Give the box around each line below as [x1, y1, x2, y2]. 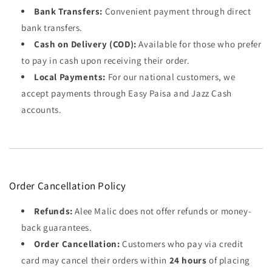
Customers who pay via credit [120, 238, 243, 250]
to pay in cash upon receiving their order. [21, 55, 190, 66]
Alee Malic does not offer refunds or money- [72, 205, 252, 217]
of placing [206, 254, 251, 266]
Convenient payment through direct [103, 5, 251, 17]
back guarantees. [21, 222, 92, 233]
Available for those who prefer [136, 38, 262, 50]
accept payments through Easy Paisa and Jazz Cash [21, 87, 232, 99]
